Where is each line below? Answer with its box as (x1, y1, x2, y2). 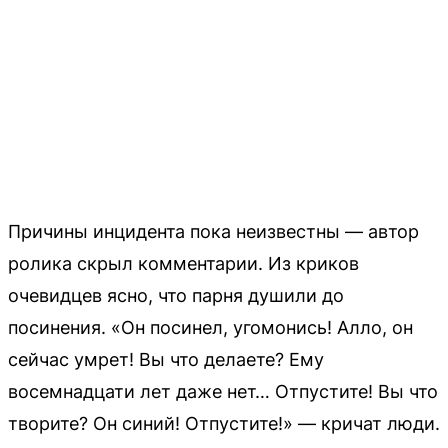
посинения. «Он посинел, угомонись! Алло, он (8, 316, 413, 338)
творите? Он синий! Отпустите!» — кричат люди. (8, 412, 440, 434)
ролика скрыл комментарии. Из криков (8, 252, 359, 274)
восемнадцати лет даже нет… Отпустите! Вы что (8, 380, 438, 402)
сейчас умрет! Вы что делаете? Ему (8, 348, 324, 370)
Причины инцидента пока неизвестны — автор (8, 220, 419, 242)
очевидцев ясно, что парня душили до (8, 284, 344, 306)
